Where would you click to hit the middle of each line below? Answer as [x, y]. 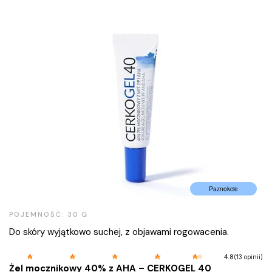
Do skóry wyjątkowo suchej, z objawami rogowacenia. [119, 232]
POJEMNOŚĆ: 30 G [49, 214]
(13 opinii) [248, 257]
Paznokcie [223, 189]
